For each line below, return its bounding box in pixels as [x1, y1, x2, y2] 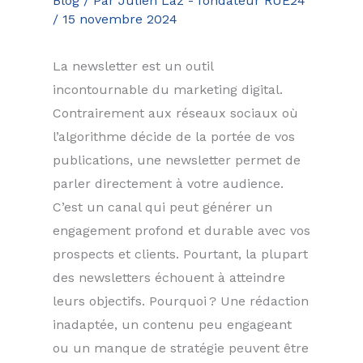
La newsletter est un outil [53, 58, 213, 74]
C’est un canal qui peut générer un [53, 199, 272, 215]
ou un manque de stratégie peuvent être [53, 340, 309, 356]
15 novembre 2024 [62, 11, 177, 27]
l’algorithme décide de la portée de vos [53, 129, 295, 144]
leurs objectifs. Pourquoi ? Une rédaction [53, 293, 309, 309]
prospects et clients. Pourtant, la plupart [53, 246, 308, 262]
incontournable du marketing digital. [53, 82, 283, 97]
